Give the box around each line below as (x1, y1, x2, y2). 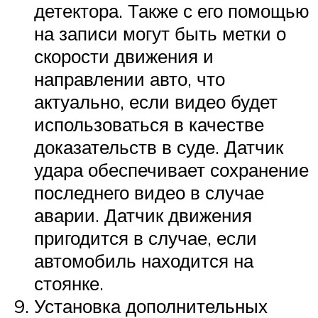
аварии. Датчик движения (34, 204, 252, 226)
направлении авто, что (34, 67, 225, 90)
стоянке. (34, 272, 104, 295)
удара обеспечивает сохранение (34, 158, 309, 181)
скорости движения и (34, 45, 214, 67)
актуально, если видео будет (34, 90, 278, 113)
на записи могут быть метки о (34, 22, 286, 45)
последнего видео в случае (34, 181, 264, 204)
